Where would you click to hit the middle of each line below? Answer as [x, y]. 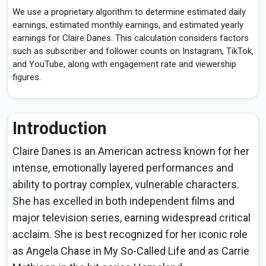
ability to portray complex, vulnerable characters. [126, 185]
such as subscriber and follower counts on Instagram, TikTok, [133, 51]
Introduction [60, 129]
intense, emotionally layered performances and [123, 168]
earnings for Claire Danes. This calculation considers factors [131, 38]
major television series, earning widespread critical [132, 218]
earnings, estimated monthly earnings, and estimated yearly [128, 25]
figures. [27, 77]
